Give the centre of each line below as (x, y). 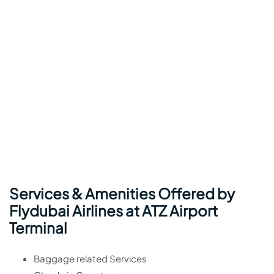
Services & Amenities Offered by (122, 194)
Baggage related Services (90, 259)
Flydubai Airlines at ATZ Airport (113, 211)
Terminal (38, 228)
